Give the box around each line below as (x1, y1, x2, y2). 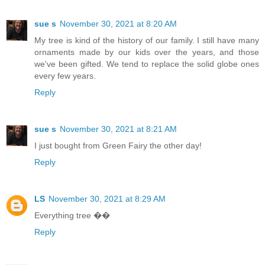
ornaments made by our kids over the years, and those (34, 47, 259, 57)
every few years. (34, 71, 96, 81)
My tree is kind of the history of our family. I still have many (34, 35, 259, 46)
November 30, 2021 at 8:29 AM (49, 194, 166, 204)
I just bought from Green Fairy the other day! (34, 141, 202, 151)
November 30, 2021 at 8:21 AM (60, 124, 177, 134)
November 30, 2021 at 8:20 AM (60, 19, 177, 29)
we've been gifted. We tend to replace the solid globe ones (34, 59, 259, 69)
